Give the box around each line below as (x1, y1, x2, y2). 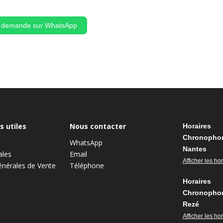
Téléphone (70, 160, 105, 170)
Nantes (182, 144, 207, 153)
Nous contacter (70, 121, 126, 131)
